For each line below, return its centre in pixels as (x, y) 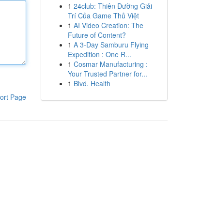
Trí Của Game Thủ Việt (103, 15)
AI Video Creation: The (108, 25)
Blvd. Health (92, 83)
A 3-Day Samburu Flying (111, 45)
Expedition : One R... (99, 54)
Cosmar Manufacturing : (110, 64)
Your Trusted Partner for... (107, 74)
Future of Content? (97, 35)
